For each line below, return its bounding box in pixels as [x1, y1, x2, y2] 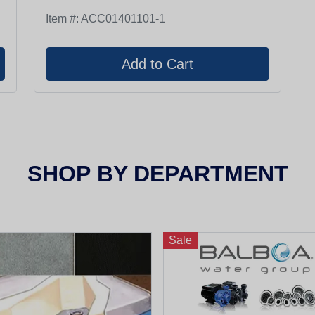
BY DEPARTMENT [90, 160, 288, 186]
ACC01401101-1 [81, 12, 166, 25]
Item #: [46, 12, 82, 25]
